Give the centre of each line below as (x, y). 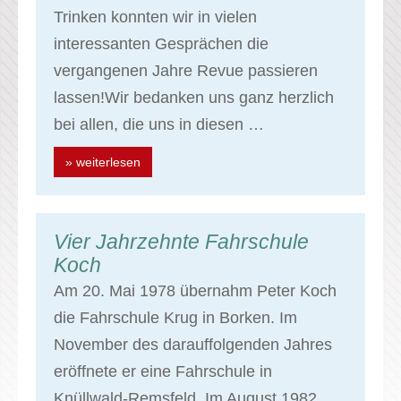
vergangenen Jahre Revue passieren (186, 71)
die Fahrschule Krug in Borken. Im (175, 318)
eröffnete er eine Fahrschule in (163, 372)
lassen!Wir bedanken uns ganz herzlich (194, 98)
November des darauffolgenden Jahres (193, 345)
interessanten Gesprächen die (161, 44)
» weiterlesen (103, 162)
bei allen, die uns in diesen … (159, 125)
